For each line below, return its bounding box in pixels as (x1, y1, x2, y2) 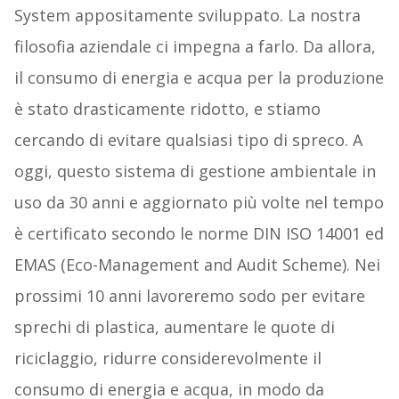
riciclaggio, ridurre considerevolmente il (13, 347, 322, 370)
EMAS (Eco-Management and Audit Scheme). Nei (13, 254, 380, 276)
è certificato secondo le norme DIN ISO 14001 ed (13, 223, 384, 245)
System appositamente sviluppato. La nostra (13, 4, 361, 27)
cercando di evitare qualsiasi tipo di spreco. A (13, 129, 362, 151)
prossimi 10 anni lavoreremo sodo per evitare (13, 285, 365, 307)
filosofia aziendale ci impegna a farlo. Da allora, (13, 36, 376, 58)
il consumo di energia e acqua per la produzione (13, 67, 384, 89)
